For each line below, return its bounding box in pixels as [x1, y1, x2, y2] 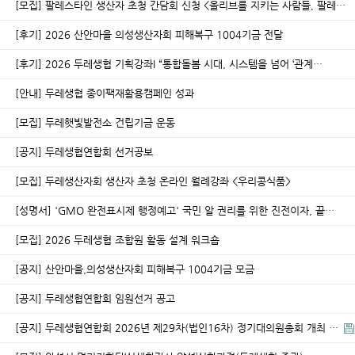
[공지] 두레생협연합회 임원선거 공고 [15, 292, 175, 304]
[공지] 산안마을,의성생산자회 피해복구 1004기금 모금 [15, 263, 254, 275]
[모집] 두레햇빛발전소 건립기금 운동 [15, 116, 175, 128]
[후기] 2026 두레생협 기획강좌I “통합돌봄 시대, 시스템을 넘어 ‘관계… [15, 58, 323, 70]
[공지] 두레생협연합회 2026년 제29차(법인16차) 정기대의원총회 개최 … [15, 322, 342, 334]
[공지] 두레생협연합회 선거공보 [15, 146, 153, 158]
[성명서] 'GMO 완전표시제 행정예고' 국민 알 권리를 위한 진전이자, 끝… [15, 204, 334, 216]
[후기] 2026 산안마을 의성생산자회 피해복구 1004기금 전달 [15, 29, 283, 40]
